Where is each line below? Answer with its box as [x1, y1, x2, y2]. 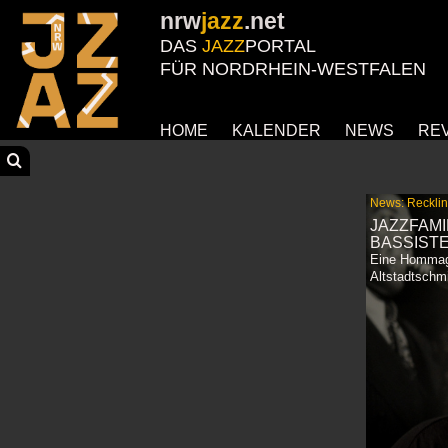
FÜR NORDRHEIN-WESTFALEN [160, 59, 426, 79]
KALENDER [232, 121, 321, 139]
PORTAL [245, 36, 316, 56]
